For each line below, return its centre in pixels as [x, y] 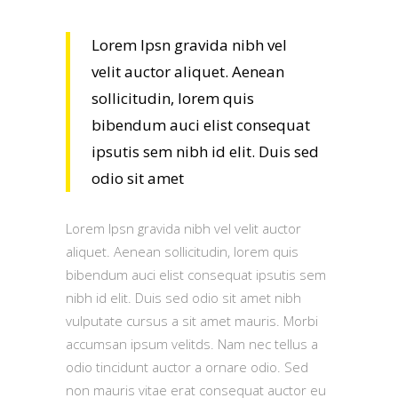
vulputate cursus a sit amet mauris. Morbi [192, 320]
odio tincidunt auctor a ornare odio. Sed [187, 366]
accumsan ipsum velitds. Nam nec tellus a [192, 343]
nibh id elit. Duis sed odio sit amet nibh [183, 297]
